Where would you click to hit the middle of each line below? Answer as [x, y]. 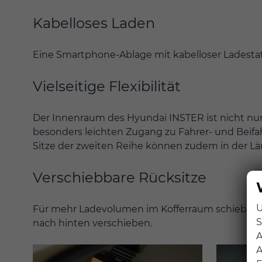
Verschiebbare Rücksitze [120, 177]
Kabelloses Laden [94, 23]
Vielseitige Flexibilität [107, 86]
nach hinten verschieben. [92, 223]
